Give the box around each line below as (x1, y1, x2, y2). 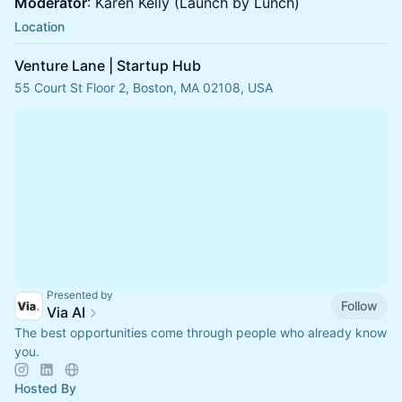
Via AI (47, 303, 85, 321)
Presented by (47, 288, 113, 301)
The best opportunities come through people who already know (14, 325, 387, 340)
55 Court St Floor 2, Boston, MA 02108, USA (14, 80, 273, 95)
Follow (341, 297, 378, 313)
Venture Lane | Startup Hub (14, 57, 201, 74)
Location (14, 19, 65, 34)
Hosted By (14, 380, 76, 396)
